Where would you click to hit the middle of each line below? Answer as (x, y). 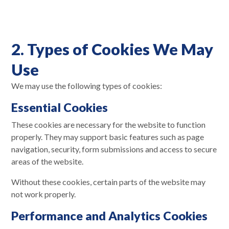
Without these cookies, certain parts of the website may (108, 181)
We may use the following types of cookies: (87, 85)
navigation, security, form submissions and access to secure (114, 149)
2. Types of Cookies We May (112, 49)
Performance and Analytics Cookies (109, 215)
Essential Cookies (60, 107)
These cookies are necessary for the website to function (108, 124)
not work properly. (43, 194)
